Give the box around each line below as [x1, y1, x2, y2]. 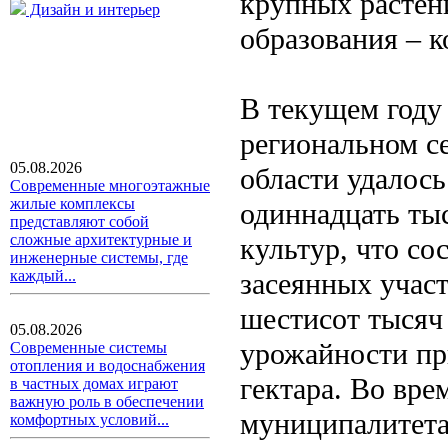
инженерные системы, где [10, 249, 188, 266]
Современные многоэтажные [10, 177, 210, 194]
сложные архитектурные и [10, 231, 192, 248]
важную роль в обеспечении [10, 393, 204, 410]
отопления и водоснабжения [10, 357, 205, 374]
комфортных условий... [10, 411, 169, 428]
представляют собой [10, 213, 149, 230]
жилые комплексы [10, 195, 135, 212]
